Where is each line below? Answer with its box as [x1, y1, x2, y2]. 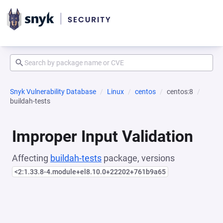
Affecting [12, 153, 50, 163]
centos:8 [167, 88, 193, 96]
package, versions [102, 153, 175, 163]
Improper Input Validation [12, 127, 193, 146]
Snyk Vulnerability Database [10, 88, 96, 96]
